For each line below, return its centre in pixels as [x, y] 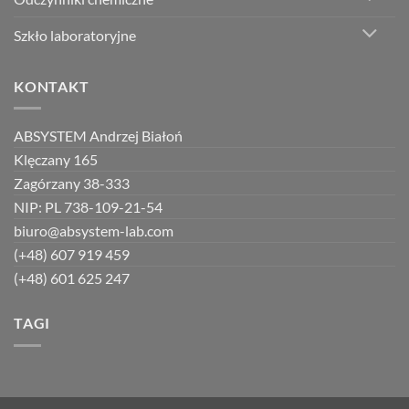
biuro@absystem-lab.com [94, 231]
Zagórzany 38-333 [72, 184]
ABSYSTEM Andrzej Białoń [98, 136]
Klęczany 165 [56, 160]
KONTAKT [52, 86]
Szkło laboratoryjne [75, 35]
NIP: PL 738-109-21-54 [88, 207]
